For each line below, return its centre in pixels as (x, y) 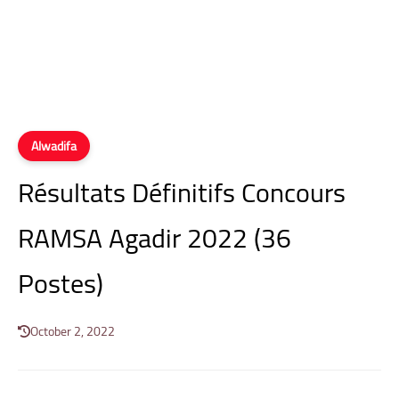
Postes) (61, 283)
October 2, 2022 (73, 331)
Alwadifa (54, 146)
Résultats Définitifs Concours (182, 192)
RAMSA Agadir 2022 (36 (155, 238)
